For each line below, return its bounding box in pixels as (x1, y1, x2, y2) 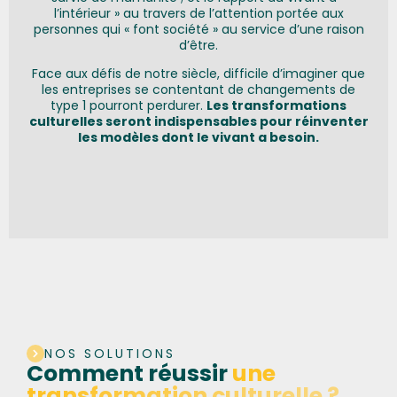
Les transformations (206, 97, 346, 115)
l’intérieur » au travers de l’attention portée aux (53, 4, 344, 23)
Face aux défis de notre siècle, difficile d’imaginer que (32, 65, 365, 83)
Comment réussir (27, 357, 232, 389)
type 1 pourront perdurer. (51, 97, 206, 115)
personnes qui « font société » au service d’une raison (33, 20, 364, 39)
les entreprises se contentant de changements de (42, 81, 355, 99)
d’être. (179, 36, 218, 55)
